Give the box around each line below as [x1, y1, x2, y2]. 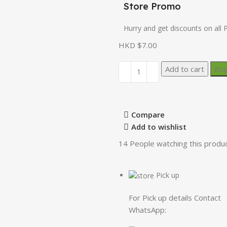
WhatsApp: [129, 205, 168, 215]
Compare [131, 109, 165, 120]
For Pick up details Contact [129, 193, 221, 203]
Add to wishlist [131, 122, 186, 132]
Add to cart [165, 63, 204, 74]
